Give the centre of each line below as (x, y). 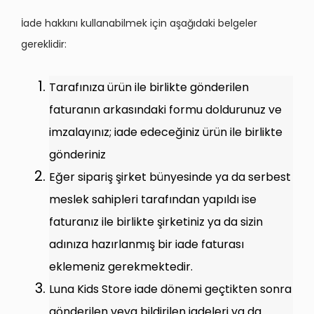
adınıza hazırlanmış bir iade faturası (146, 244)
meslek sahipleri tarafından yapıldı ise (153, 199)
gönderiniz (79, 155)
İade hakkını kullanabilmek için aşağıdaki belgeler (139, 23)
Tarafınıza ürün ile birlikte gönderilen (149, 87)
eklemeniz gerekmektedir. (121, 267)
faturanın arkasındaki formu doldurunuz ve (165, 110)
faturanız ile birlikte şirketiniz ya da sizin (156, 222)
